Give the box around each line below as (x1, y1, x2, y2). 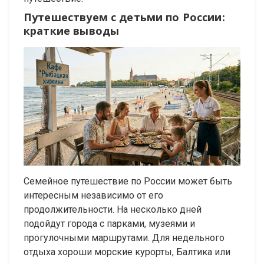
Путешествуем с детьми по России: (24, 10, 225, 25)
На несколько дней (117, 203, 202, 215)
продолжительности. (24, 203, 114, 215)
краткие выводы (24, 24, 120, 38)
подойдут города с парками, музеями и (24, 217, 195, 229)
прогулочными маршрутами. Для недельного (24, 232, 225, 243)
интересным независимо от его (24, 189, 163, 201)
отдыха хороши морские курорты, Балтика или (24, 246, 230, 258)
